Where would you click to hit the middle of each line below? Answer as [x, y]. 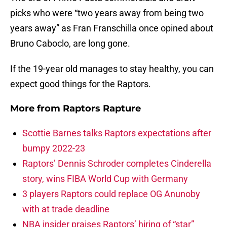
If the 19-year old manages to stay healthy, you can [112, 69]
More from [36, 109]
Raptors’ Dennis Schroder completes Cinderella [117, 164]
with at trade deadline [66, 209]
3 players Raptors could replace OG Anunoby [111, 194]
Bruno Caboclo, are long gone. [70, 44]
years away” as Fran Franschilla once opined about [112, 28]
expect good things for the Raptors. [81, 84]
